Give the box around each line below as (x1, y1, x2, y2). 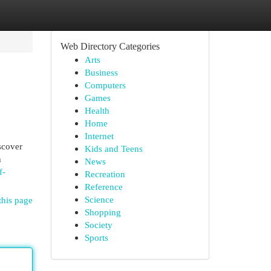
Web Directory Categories (60, 41, 160, 51)
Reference (84, 181, 123, 192)
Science (84, 194, 114, 204)
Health (84, 105, 109, 116)
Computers (84, 80, 126, 90)
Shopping (84, 207, 121, 217)
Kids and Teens (84, 143, 143, 154)
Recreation (84, 169, 125, 179)
